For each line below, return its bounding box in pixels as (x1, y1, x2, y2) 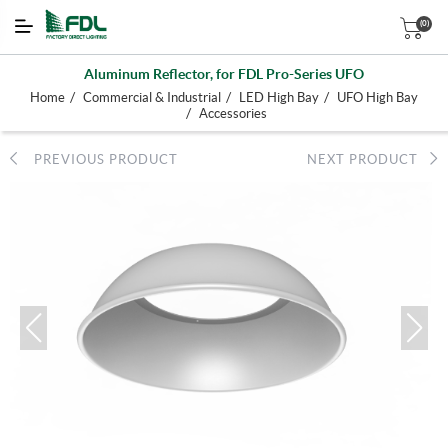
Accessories (199, 106, 267, 121)
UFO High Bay (337, 90, 418, 105)
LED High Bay (239, 90, 319, 105)
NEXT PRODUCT (307, 152, 430, 167)
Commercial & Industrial (83, 90, 221, 105)
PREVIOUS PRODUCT (18, 152, 178, 167)
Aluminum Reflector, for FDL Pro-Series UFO (84, 66, 364, 82)
